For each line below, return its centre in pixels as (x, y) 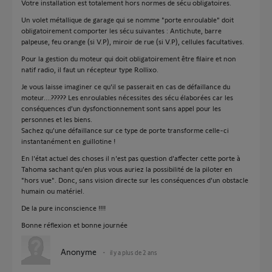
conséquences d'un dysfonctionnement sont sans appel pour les (121, 108)
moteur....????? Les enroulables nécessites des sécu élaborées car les (127, 97)
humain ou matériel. (53, 191)
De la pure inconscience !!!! (63, 208)
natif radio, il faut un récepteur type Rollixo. (90, 69)
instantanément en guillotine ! (68, 141)
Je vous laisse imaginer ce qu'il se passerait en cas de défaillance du (126, 86)
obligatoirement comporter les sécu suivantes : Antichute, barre (121, 30)
